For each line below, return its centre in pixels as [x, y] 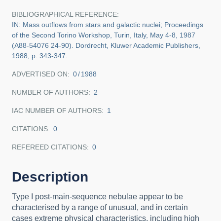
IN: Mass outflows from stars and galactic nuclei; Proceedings [108, 25]
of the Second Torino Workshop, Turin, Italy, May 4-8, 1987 [104, 35]
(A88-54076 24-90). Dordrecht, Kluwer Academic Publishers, [106, 45]
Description [50, 177]
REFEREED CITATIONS [49, 147]
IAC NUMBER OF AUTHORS [57, 110]
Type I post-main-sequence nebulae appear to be [97, 197]
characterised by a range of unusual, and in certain [100, 207]
